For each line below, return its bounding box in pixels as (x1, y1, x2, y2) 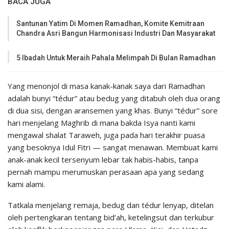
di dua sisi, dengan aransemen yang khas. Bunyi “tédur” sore (8, 105, 218, 116)
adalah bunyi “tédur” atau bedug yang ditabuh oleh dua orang (8, 93, 220, 104)
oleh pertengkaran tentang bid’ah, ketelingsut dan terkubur (8, 212, 214, 223)
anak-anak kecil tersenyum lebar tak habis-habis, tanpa (8, 154, 198, 165)
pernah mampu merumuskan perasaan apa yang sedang (8, 167, 204, 177)
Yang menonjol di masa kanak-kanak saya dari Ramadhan (8, 81, 205, 91)
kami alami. (8, 179, 45, 190)
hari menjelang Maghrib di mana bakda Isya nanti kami (8, 118, 195, 128)
